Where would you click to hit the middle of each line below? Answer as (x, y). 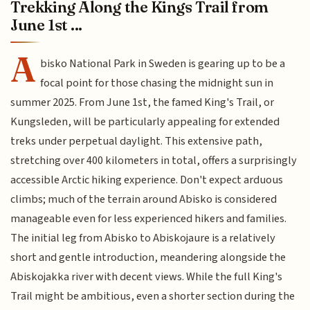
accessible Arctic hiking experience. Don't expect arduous (147, 180)
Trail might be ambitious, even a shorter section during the (153, 297)
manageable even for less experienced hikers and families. (149, 219)
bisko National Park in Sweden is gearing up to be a (163, 64)
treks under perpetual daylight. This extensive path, (137, 142)
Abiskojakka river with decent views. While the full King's (147, 277)
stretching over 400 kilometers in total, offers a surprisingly (154, 161)
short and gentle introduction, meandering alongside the (148, 258)
